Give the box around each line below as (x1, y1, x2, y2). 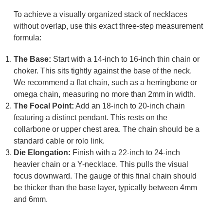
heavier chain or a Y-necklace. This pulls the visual (13, 160, 188, 169)
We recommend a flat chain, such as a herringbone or (13, 78, 197, 87)
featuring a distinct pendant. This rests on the (13, 113, 167, 122)
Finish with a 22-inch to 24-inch (70, 148, 180, 157)
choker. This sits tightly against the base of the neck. (13, 67, 192, 75)
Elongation (27, 148, 68, 157)
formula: (13, 34, 41, 42)
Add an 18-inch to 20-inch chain (73, 102, 185, 110)
